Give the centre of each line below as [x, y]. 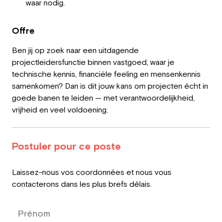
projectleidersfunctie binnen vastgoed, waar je [93, 62]
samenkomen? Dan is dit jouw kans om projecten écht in [110, 86]
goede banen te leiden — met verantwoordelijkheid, [103, 98]
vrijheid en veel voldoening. [60, 110]
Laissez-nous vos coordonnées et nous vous [92, 172]
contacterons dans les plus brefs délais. [82, 184]
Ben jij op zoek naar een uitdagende [75, 50]
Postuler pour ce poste [66, 146]
